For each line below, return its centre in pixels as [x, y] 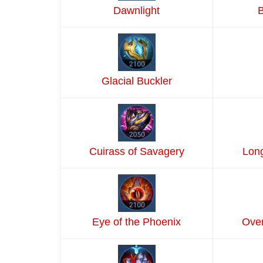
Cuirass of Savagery [136, 152]
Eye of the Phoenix [136, 222]
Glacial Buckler [136, 81]
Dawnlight [136, 11]
